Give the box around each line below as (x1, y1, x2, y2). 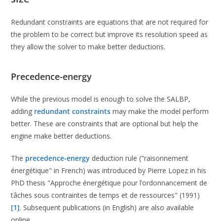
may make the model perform (110, 107, 209, 116)
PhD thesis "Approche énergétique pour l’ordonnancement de (11, 178, 208, 188)
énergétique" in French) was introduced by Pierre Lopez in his (11, 166, 207, 176)
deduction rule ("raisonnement (90, 153, 189, 163)
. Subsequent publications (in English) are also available (20, 203, 194, 213)
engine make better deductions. (11, 131, 112, 141)
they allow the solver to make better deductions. (11, 42, 166, 52)
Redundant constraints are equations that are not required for (11, 17, 209, 27)
